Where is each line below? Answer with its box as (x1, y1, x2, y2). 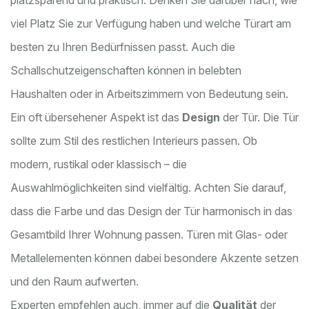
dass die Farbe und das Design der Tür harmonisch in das (10, 204, 292, 219)
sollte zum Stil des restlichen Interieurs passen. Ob (10, 134, 257, 148)
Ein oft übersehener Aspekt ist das (10, 110, 182, 125)
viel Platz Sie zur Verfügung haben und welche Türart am (10, 17, 291, 31)
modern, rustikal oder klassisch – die (10, 157, 187, 172)
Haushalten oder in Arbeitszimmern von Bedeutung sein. (10, 87, 288, 101)
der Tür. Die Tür (220, 110, 299, 125)
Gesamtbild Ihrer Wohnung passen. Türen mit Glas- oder (10, 228, 288, 242)
